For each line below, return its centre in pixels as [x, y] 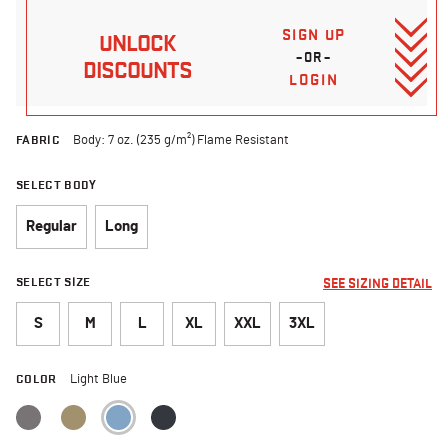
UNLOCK [137, 44]
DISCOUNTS [137, 71]
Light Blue [98, 379]
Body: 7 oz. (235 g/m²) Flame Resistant [181, 140]
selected [177, 404]
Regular [51, 226]
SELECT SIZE [53, 281]
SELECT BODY [56, 184]
